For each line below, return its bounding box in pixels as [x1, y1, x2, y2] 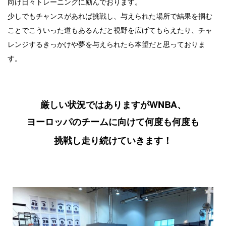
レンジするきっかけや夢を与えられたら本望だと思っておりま [8, 39, 205, 49]
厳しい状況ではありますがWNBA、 [40, 98, 186, 111]
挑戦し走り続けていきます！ [54, 134, 172, 147]
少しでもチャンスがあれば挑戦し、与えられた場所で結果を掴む [8, 11, 212, 21]
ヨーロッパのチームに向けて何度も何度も [27, 115, 199, 129]
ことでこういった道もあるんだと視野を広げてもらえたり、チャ [8, 25, 212, 35]
